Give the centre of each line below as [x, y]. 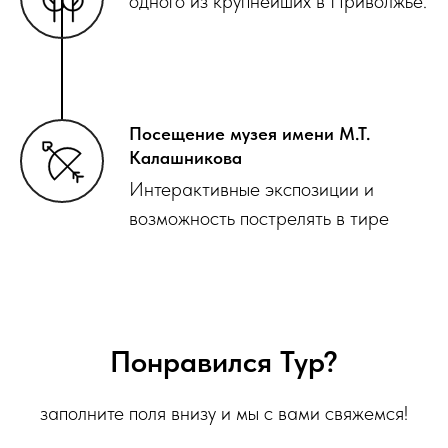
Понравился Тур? [224, 361]
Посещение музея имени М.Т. [249, 134]
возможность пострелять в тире [259, 218]
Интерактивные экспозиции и [251, 189]
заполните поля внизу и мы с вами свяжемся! [224, 413]
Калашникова [185, 158]
